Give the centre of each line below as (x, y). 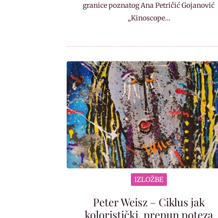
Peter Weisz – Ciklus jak (149, 202)
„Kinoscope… (149, 18)
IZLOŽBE (149, 180)
